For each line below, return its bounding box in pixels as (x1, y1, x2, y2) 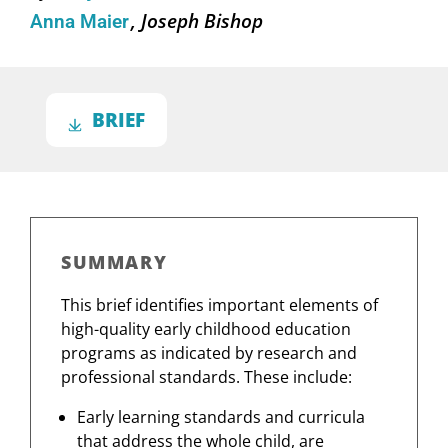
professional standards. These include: (61, 366, 352, 389)
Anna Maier (30, 11, 134, 34)
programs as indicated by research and (61, 342, 357, 365)
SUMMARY (61, 250, 168, 275)
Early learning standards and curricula (77, 406, 365, 429)
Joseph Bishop (141, 8, 264, 34)
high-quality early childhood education (61, 318, 351, 341)
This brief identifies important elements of (61, 294, 378, 317)
